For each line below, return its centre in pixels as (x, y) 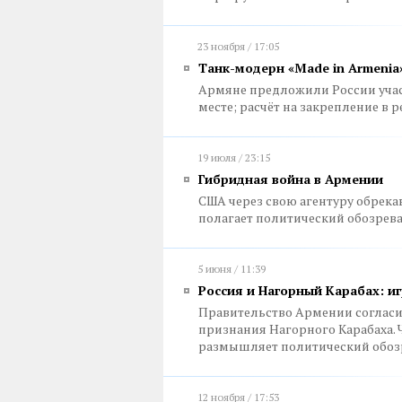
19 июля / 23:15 (234, 157)
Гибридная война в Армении (291, 179)
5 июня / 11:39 (232, 269)
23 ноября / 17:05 (238, 46)
